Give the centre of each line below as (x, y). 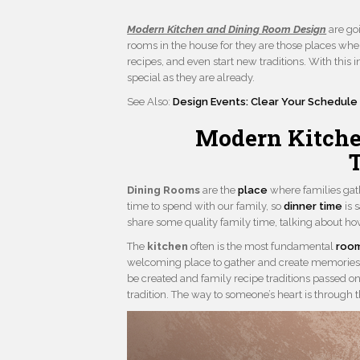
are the (219, 190)
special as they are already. (191, 78)
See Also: (150, 102)
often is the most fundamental (264, 247)
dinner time (313, 207)
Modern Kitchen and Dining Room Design (227, 30)
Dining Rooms (164, 190)
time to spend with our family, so (206, 207)
